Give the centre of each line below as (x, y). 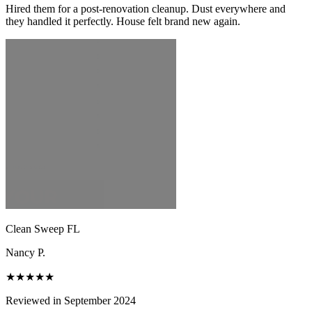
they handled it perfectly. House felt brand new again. (123, 21)
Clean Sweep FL (43, 228)
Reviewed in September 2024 (71, 300)
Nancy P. (25, 252)
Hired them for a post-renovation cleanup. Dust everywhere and (146, 8)
